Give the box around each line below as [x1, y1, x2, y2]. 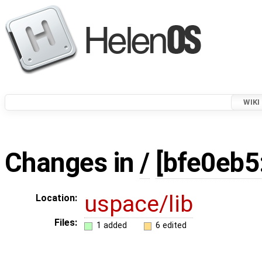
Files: [54, 217, 77, 229]
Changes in [5, 147, 140, 179]
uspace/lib [84, 191, 193, 218]
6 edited [156, 220, 187, 230]
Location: [36, 192, 77, 204]
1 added [96, 220, 127, 230]
